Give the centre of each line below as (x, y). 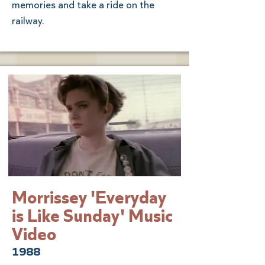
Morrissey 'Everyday (89, 197)
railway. (28, 20)
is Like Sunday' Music (92, 215)
